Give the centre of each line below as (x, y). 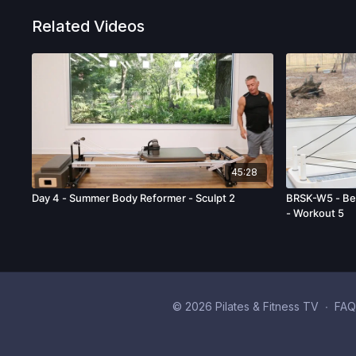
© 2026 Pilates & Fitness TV (245, 306)
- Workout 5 (315, 213)
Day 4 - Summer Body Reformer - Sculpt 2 (134, 198)
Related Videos (89, 26)
